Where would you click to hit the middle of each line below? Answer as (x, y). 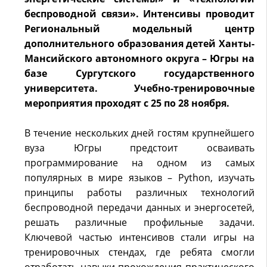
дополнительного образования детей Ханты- (139, 44)
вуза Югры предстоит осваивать (139, 148)
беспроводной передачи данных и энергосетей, (139, 207)
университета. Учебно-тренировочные (139, 88)
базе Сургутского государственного (139, 73)
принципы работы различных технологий (139, 193)
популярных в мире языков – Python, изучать (139, 178)
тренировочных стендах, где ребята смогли (139, 252)
